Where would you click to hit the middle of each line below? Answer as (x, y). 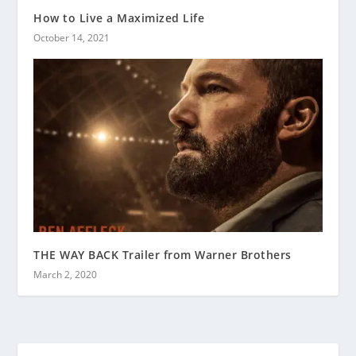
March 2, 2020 (66, 275)
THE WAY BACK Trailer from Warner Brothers (163, 255)
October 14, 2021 (72, 38)
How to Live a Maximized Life (119, 18)
